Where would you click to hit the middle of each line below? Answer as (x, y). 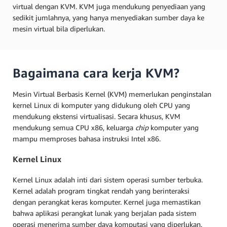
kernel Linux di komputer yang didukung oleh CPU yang (101, 105)
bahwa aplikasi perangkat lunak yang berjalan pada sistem (105, 213)
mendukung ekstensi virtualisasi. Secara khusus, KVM (97, 116)
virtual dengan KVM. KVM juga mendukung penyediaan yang (109, 6)
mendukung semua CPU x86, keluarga (74, 127)
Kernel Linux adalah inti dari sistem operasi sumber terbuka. (108, 179)
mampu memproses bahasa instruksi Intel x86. (88, 138)
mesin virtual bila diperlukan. (60, 28)
